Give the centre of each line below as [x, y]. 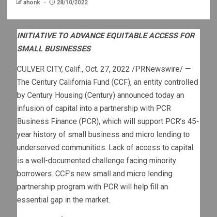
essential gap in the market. [63, 200]
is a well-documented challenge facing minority [97, 161]
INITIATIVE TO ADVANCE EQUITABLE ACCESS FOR [106, 36]
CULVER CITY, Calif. [49, 69]
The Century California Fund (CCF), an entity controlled [108, 82]
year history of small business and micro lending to [103, 135]
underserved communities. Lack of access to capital [105, 148]
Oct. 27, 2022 [108, 69]
